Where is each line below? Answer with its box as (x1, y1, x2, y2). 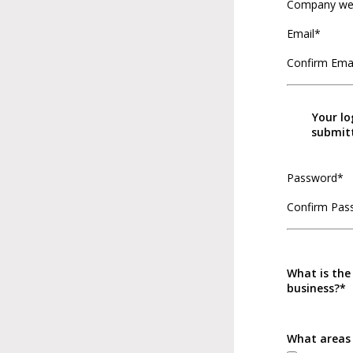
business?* (287, 281, 346, 295)
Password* (287, 170, 344, 185)
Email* (287, 26, 321, 41)
